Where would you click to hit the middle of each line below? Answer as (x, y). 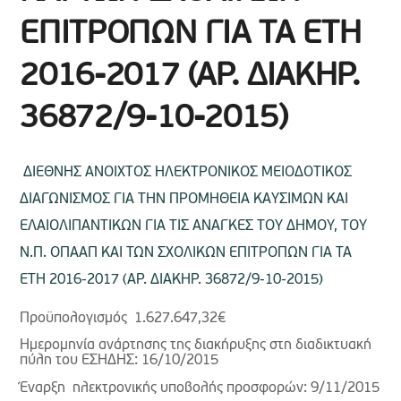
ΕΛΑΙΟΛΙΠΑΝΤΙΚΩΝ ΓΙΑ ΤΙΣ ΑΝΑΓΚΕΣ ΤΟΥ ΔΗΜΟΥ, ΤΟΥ (194, 226)
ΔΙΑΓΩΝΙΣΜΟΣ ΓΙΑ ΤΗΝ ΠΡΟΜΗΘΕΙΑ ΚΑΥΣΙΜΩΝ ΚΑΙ (184, 200)
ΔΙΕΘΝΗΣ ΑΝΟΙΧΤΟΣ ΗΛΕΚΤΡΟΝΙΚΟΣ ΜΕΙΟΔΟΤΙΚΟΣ (188, 173)
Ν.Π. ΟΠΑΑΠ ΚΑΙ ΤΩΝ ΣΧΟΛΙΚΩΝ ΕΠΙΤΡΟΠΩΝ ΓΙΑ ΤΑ (186, 253)
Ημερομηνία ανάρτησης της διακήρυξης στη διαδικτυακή (196, 346)
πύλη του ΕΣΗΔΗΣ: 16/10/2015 (119, 361)
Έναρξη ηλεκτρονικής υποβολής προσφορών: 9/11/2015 (200, 388)
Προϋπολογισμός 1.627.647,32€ (123, 319)
